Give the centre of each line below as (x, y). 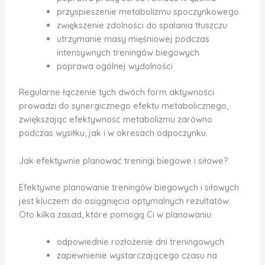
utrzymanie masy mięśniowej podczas (133, 38)
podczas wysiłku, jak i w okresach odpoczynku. (113, 133)
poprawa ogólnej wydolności (114, 66)
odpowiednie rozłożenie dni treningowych (140, 241)
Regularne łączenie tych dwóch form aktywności (116, 92)
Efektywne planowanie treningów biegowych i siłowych (129, 187)
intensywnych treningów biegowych (128, 52)
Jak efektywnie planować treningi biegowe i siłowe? (123, 160)
